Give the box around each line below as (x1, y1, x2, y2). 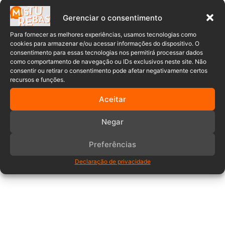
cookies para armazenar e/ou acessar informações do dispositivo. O (10, 40, 199, 47)
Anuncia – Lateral (8, 144, 78, 155)
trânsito (140, 6, 170, 17)
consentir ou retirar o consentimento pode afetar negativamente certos (10, 67, 207, 74)
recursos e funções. (10, 76, 65, 83)
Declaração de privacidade (74, 158, 151, 165)
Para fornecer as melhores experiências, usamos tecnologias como (10, 31, 196, 38)
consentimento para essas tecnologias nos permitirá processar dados (10, 49, 203, 56)
